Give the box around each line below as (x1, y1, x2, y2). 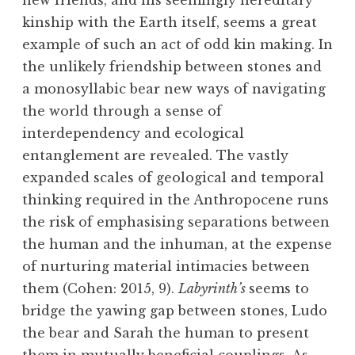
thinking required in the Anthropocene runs (22, 192, 329, 208)
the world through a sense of (22, 103, 222, 120)
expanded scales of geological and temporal (22, 170, 324, 186)
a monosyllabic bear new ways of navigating (22, 81, 326, 97)
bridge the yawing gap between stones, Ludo (22, 303, 327, 319)
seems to (249, 281, 309, 297)
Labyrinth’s (178, 281, 249, 297)
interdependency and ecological (22, 125, 244, 142)
